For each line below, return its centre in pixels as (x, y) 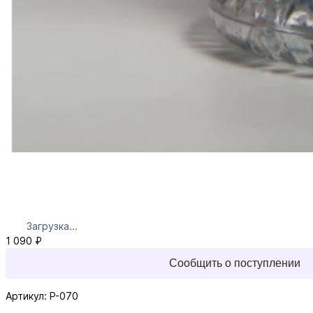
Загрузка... (52, 226)
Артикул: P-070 (42, 296)
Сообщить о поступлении (235, 263)
